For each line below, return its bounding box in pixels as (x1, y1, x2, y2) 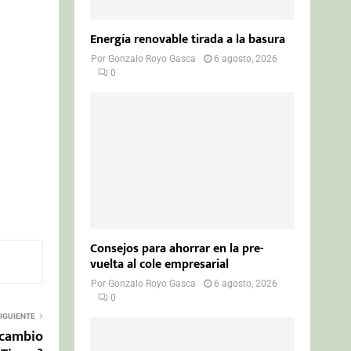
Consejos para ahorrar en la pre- (90, 237, 264, 259)
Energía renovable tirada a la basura (90, 28, 286, 50)
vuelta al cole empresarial (90, 253, 230, 275)
